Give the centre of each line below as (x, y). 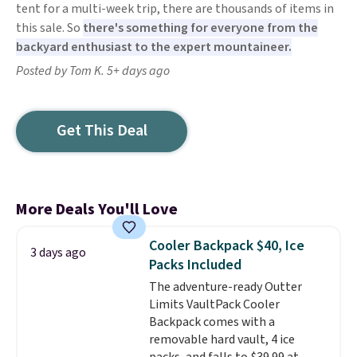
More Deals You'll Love (97, 210)
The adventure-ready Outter (225, 287)
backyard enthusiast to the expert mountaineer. (154, 47)
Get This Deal (102, 131)
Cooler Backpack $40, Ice (226, 246)
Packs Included (195, 265)
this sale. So (49, 28)
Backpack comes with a (212, 322)
